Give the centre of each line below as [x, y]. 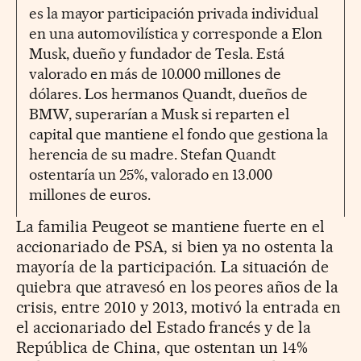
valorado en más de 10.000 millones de [155, 73]
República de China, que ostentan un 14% [162, 347]
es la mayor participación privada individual [174, 13]
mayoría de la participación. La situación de [173, 266]
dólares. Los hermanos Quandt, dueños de [168, 93]
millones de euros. [90, 194]
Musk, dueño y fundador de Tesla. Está [157, 53]
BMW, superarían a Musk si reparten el [159, 114]
